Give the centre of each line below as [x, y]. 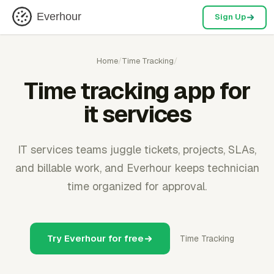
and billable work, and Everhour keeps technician [137, 168]
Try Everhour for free [95, 238]
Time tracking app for [137, 91]
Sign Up [230, 17]
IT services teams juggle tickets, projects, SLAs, [137, 150]
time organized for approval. [137, 186]
